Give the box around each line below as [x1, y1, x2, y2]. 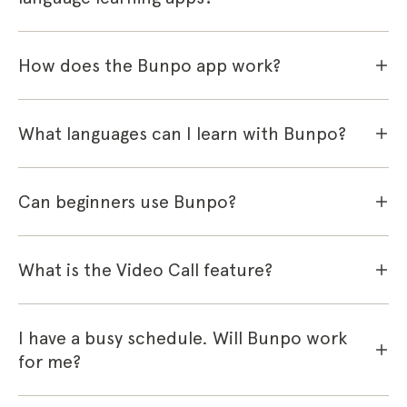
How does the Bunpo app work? [18, 55, 281, 76]
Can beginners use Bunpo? [18, 191, 236, 213]
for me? [18, 351, 81, 372]
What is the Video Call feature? [18, 259, 273, 281]
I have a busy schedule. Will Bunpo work [18, 327, 347, 349]
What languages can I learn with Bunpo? [18, 123, 346, 144]
